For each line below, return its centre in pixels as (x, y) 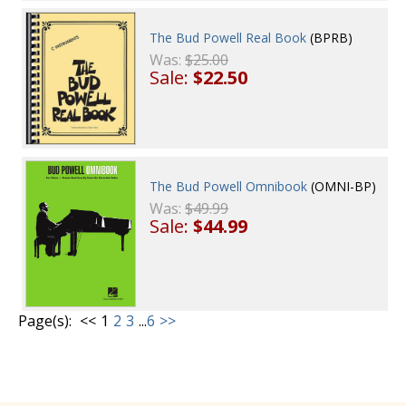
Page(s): (45, 320)
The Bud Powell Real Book (228, 37)
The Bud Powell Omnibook (229, 186)
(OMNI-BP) (342, 186)
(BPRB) (330, 37)
